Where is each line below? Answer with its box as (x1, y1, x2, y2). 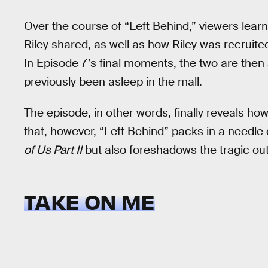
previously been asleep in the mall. (24, 74, 202, 89)
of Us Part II (24, 142, 82, 158)
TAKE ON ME (24, 187, 155, 215)
